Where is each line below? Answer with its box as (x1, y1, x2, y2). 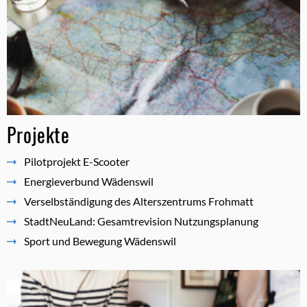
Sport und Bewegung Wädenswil (24, 234, 176, 247)
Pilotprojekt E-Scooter (24, 154, 130, 168)
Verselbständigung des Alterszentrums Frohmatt (24, 194, 254, 208)
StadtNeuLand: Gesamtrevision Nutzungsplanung (24, 214, 258, 228)
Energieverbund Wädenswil (24, 174, 153, 188)
